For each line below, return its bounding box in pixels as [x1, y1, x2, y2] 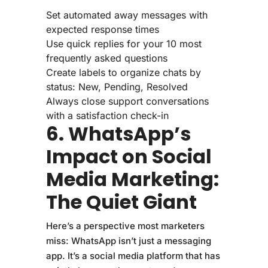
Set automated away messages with [45, 9, 208, 21]
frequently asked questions [45, 52, 167, 64]
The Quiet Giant [45, 188, 197, 215]
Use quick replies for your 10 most [45, 38, 202, 50]
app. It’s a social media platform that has [45, 250, 220, 261]
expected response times [45, 23, 159, 35]
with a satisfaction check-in [45, 109, 169, 121]
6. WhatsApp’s [45, 120, 191, 147]
